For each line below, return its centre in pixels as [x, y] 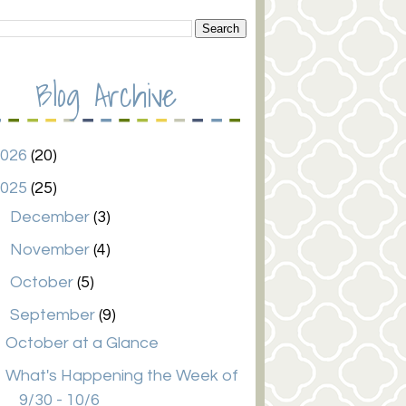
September [55, 314]
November [52, 249]
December [52, 217]
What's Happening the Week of [122, 376]
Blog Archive [106, 95]
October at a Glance [82, 343]
